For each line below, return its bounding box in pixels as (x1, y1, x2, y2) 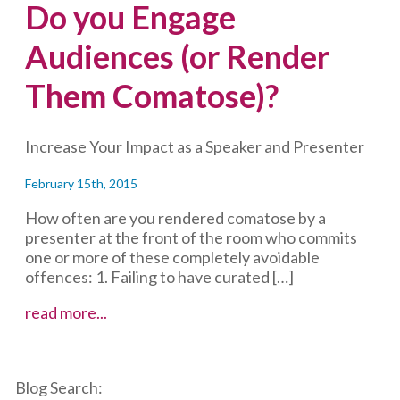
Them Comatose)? (25, 76, 279, 116)
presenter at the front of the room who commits (25, 228, 358, 248)
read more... (25, 303, 108, 323)
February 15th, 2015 (25, 176, 138, 192)
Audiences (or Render (25, 37, 330, 77)
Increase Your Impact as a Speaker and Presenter (25, 137, 365, 157)
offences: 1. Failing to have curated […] (25, 267, 295, 287)
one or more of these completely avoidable (25, 247, 321, 268)
